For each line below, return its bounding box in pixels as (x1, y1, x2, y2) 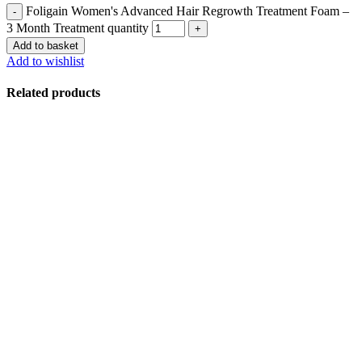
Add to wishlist (6, 53, 84, 68)
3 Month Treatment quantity (6, 20, 149, 35)
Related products (6, 86, 100, 100)
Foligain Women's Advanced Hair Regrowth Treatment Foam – (26, 3, 349, 18)
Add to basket (13, 39, 78, 52)
